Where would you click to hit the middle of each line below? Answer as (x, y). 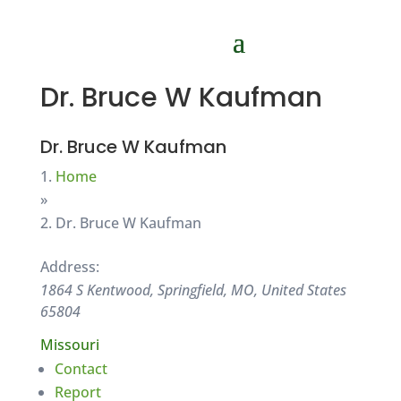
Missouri (73, 345)
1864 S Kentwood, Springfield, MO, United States (193, 290)
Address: (69, 267)
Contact (81, 369)
